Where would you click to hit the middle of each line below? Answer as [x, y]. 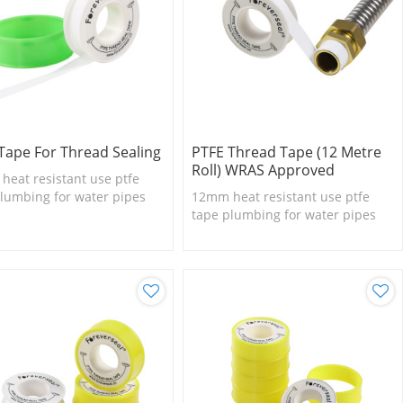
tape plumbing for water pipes [283, 214]
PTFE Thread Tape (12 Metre [286, 152]
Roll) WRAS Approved [263, 170]
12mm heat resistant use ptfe [280, 196]
